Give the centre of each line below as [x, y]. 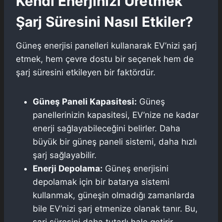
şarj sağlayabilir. [65, 155]
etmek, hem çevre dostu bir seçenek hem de [105, 59]
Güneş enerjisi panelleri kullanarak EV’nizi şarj [106, 45]
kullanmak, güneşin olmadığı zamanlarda [114, 195]
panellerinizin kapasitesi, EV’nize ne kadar [116, 115]
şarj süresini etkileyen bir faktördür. [86, 72]
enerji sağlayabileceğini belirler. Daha [107, 128]
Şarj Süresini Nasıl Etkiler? [105, 22]
